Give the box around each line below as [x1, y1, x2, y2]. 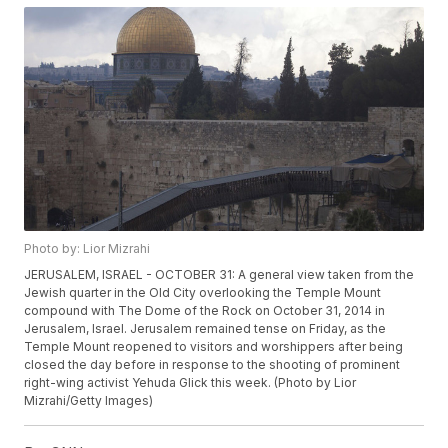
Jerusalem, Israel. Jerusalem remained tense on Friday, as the [24, 321, 387, 337]
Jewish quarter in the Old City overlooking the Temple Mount [24, 285, 382, 301]
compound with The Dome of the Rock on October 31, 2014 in [24, 303, 386, 319]
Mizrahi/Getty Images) [24, 393, 154, 409]
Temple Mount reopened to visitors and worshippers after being [24, 339, 404, 355]
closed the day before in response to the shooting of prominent [24, 357, 401, 373]
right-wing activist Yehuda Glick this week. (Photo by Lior [24, 375, 357, 391]
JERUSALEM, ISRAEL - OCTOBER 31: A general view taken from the [24, 267, 415, 283]
